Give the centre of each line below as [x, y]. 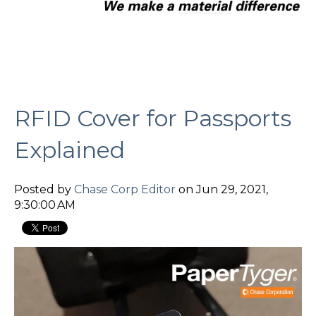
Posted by [44, 189]
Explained [69, 150]
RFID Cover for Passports [153, 119]
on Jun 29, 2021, [222, 189]
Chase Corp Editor [125, 189]
